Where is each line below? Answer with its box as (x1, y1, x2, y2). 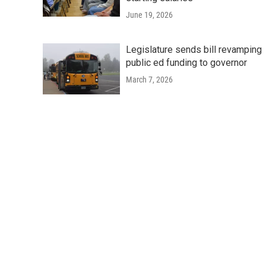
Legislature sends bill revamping (126, 43, 262, 55)
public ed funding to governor (126, 56, 247, 68)
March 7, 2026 (126, 74, 173, 84)
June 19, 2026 (126, 9, 173, 20)
